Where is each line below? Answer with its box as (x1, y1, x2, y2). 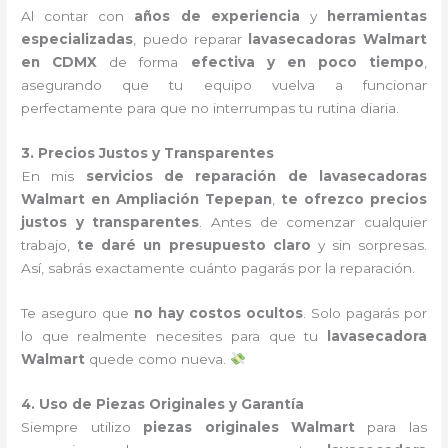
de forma (97, 54, 191, 71)
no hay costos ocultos (134, 304, 303, 321)
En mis (21, 168, 86, 184)
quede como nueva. (85, 350, 231, 367)
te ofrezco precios (280, 191, 427, 207)
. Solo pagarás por (302, 304, 427, 321)
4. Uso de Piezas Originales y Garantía (21, 395, 305, 412)
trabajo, (21, 237, 78, 253)
